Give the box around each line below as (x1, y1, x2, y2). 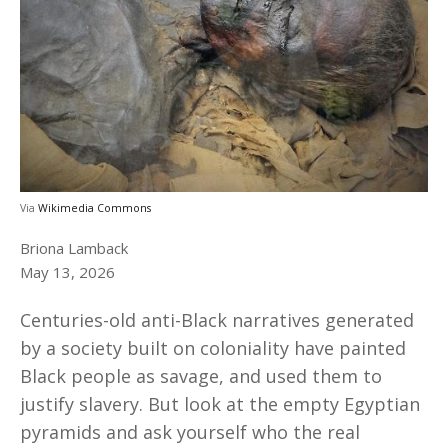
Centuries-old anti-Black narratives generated (20, 308, 414, 333)
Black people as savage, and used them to (20, 364, 382, 389)
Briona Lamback (20, 237, 128, 258)
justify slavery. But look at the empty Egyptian (20, 392, 420, 417)
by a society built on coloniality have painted (20, 336, 406, 361)
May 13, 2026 (20, 261, 115, 282)
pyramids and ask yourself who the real (20, 420, 360, 445)
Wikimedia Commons (38, 200, 151, 215)
